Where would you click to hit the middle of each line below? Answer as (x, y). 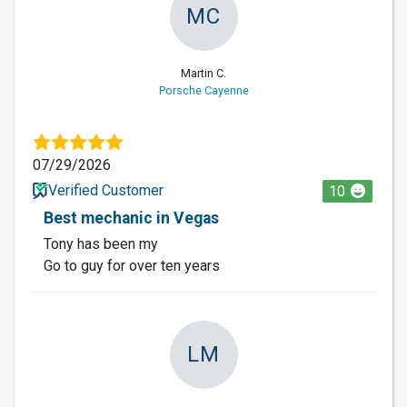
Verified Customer (105, 190)
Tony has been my (101, 243)
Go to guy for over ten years (132, 265)
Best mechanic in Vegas (131, 218)
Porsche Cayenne (203, 90)
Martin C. (203, 73)
